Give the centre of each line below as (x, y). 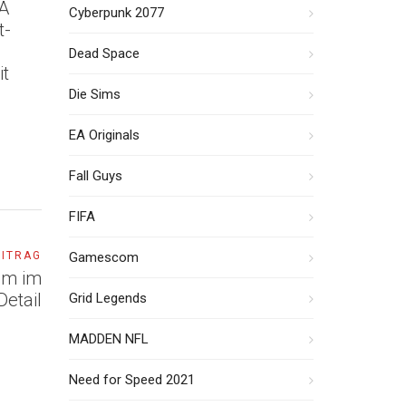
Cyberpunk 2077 (116, 13)
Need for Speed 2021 (132, 380)
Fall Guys (96, 176)
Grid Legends (108, 298)
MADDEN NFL (109, 339)
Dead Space (104, 53)
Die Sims (95, 94)
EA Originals (104, 135)
